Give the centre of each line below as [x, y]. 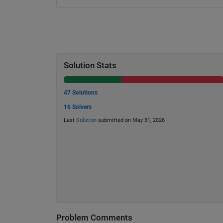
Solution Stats [90, 66]
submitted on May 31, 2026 [130, 120]
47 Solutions [80, 93]
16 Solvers [77, 107]
